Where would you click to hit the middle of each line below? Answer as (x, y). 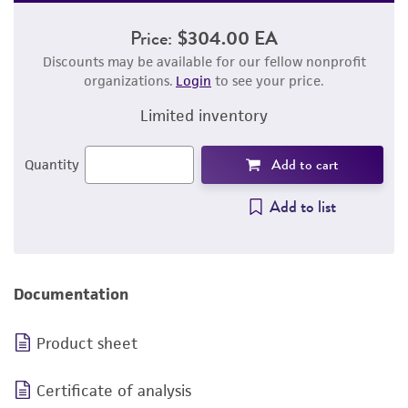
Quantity (52, 164)
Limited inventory (204, 116)
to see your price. (268, 81)
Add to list (302, 207)
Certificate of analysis (114, 391)
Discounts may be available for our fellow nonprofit (204, 61)
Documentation (71, 294)
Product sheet (87, 343)
